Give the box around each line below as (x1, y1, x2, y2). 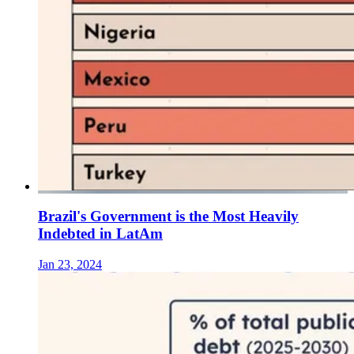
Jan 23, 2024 (38, 258, 102, 272)
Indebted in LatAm (38, 225, 163, 243)
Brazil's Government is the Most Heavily (38, 208, 299, 225)
